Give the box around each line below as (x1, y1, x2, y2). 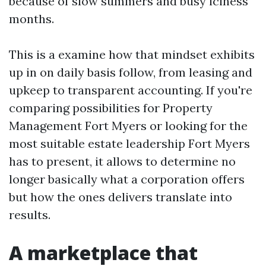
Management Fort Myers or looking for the (9, 118, 248, 133)
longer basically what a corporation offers (9, 172, 245, 186)
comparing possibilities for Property (9, 100, 213, 115)
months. (9, 11, 54, 26)
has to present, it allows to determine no (9, 154, 236, 169)
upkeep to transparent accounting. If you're (9, 83, 252, 97)
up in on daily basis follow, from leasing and (9, 65, 252, 80)
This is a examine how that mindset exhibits (9, 47, 255, 62)
